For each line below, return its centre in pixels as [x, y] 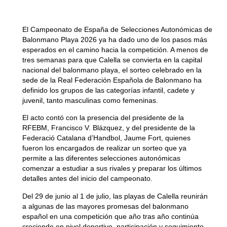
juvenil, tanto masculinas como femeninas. [90, 101]
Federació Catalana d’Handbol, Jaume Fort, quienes [106, 138]
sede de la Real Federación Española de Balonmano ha [112, 80]
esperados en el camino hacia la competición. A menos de [115, 50]
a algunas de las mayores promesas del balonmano [105, 206]
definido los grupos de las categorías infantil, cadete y [108, 90]
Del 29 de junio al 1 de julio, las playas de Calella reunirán [115, 196]
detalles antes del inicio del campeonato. [87, 179]
